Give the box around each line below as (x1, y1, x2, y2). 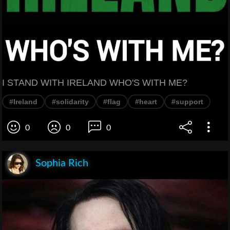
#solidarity (52, 98, 89, 106)
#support (171, 98, 203, 106)
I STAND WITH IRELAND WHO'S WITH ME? (2, 78, 187, 88)
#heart (135, 98, 157, 106)
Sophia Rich (35, 158, 88, 169)
